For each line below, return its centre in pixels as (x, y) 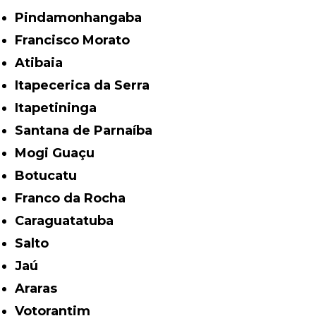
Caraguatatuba (69, 220)
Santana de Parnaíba (88, 130)
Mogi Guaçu (61, 153)
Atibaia (44, 62)
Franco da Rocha (74, 198)
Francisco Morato (77, 40)
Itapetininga (58, 108)
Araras (41, 288)
